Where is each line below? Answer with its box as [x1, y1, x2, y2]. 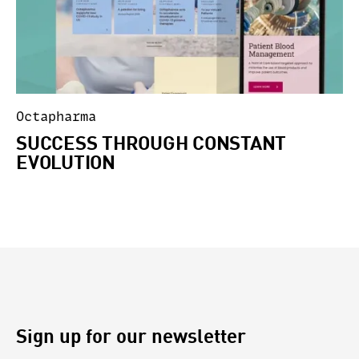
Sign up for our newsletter [16, 323, 246, 347]
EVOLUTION [16, 149, 115, 173]
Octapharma [16, 107, 96, 125]
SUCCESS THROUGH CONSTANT [16, 130, 286, 154]
